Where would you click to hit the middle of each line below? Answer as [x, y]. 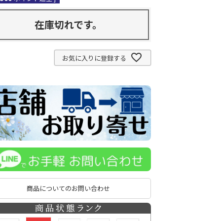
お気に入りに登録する [94, 58]
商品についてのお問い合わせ [68, 188]
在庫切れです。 [68, 24]
